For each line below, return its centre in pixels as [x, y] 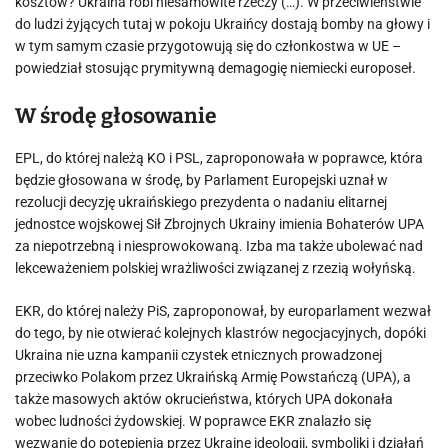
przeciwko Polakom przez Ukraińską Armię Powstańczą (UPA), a [213, 377]
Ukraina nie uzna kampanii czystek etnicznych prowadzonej [198, 355]
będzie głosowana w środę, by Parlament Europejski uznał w [201, 180]
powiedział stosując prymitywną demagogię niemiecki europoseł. [215, 68]
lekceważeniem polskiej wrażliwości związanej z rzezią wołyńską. [215, 268]
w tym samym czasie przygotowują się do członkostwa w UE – [208, 46]
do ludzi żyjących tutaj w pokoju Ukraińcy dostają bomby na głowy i [222, 24]
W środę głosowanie [116, 116]
